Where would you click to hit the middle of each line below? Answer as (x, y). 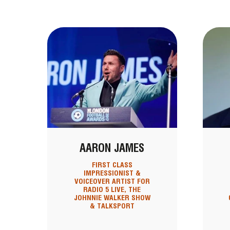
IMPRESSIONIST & (112, 173)
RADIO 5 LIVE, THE (112, 190)
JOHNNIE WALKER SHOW (112, 198)
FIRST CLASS (112, 165)
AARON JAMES (112, 148)
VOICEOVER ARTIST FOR (112, 181)
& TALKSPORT (112, 206)
